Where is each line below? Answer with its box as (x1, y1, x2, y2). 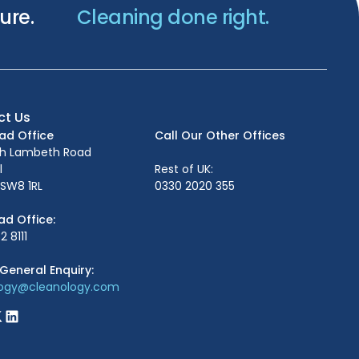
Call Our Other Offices (154, 127, 285, 143)
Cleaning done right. (76, 4, 269, 30)
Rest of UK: (154, 161, 213, 177)
